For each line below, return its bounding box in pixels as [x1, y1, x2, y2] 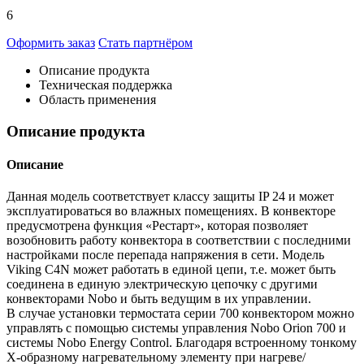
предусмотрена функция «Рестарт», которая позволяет [6, 219, 308, 233]
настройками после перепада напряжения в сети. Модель [6, 248, 324, 262]
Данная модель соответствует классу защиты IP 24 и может [6, 189, 334, 204]
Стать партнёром [98, 36, 193, 50]
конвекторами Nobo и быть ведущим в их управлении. [6, 292, 311, 306]
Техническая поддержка [39, 78, 172, 93]
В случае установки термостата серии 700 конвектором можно [6, 306, 354, 321]
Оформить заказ [6, 36, 95, 50]
